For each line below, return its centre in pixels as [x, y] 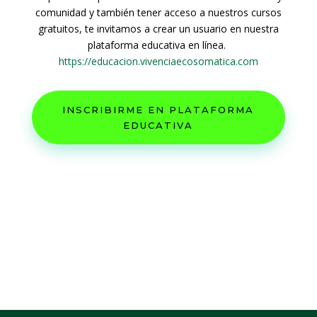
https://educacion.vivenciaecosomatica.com [158, 62]
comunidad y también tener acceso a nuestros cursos [158, 13]
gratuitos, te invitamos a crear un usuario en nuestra [158, 29]
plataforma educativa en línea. [158, 45]
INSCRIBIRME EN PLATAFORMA [158, 110]
